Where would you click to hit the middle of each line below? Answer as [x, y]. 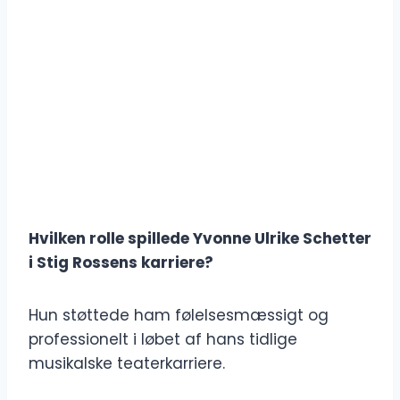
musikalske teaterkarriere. [127, 364]
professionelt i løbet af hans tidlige [163, 340]
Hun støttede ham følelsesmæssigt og [179, 316]
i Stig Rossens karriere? [121, 263]
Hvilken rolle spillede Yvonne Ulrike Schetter [200, 239]
